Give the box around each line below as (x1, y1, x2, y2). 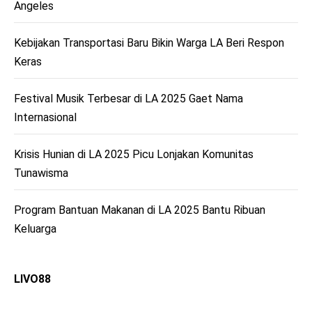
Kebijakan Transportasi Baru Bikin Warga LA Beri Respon (14, 36, 284, 50)
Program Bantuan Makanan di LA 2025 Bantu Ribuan (14, 203, 265, 217)
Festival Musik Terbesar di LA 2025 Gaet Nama (14, 92, 243, 106)
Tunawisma (14, 166, 68, 180)
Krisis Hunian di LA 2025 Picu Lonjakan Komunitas (14, 148, 253, 162)
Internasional (14, 111, 77, 125)
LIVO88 (14, 272, 51, 286)
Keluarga (14, 222, 56, 236)
